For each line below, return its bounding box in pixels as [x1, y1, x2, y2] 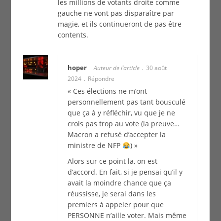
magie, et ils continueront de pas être [58, 19, 182, 29]
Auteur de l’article [93, 63, 140, 72]
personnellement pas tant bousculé [67, 97, 185, 107]
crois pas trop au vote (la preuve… [67, 119, 180, 129]
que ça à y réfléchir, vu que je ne [67, 108, 175, 118]
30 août [146, 63, 167, 72]
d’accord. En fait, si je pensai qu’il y [67, 167, 183, 177]
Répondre [87, 74, 114, 83]
